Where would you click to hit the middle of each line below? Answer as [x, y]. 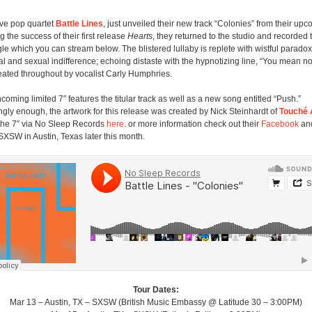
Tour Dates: [156, 289]
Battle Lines [79, 23]
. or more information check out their [193, 124]
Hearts [140, 36]
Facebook [280, 124]
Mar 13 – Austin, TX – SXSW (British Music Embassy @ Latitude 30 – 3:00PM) [156, 302]
